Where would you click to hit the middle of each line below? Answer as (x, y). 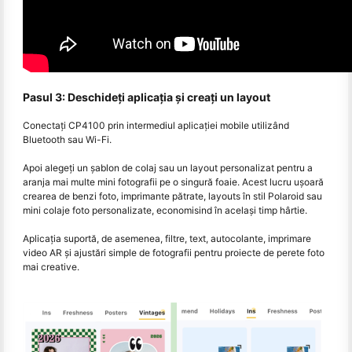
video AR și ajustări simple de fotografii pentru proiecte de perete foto (174, 252)
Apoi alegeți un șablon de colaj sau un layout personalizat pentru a (168, 167)
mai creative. (51, 266)
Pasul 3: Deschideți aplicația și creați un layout (147, 97)
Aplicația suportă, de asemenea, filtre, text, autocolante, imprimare (167, 238)
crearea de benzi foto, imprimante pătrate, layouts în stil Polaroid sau (172, 196)
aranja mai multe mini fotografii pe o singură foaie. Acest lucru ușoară (173, 181)
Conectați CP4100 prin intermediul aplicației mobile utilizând (156, 125)
